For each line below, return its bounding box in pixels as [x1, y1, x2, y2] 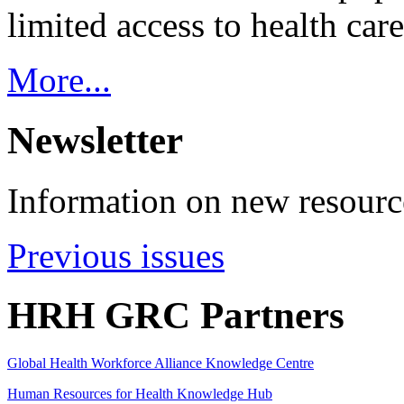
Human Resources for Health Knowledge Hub [7, 386, 272, 402]
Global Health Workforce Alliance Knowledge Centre [7, 355, 314, 372]
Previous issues [7, 235, 225, 275]
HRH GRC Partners [7, 294, 344, 337]
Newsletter [7, 118, 183, 161]
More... [7, 60, 111, 99]
